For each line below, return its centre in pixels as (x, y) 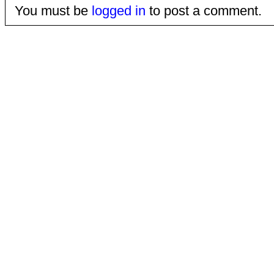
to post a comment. (203, 11)
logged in (118, 11)
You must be (53, 11)
